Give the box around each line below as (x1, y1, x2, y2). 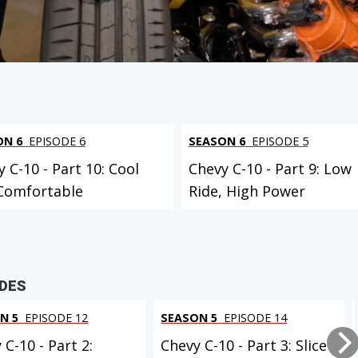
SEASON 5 (161, 309, 218, 325)
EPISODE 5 (248, 133, 308, 149)
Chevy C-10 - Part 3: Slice (161, 335, 328, 355)
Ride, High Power (188, 181, 305, 201)
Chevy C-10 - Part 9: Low (188, 159, 352, 179)
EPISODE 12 (22, 309, 89, 325)
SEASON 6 (188, 133, 245, 149)
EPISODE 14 (221, 309, 288, 325)
